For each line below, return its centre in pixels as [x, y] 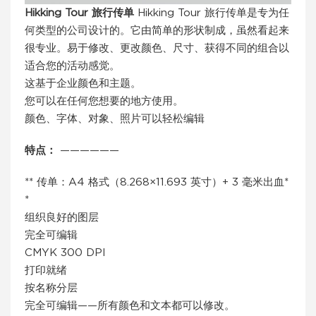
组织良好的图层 [62, 218]
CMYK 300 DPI [65, 253]
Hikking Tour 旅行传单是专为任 [212, 13]
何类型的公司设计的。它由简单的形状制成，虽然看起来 [157, 31]
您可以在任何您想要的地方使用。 [104, 101]
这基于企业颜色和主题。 [83, 84]
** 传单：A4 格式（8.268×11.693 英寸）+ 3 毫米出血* [157, 182]
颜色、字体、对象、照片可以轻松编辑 [115, 119]
